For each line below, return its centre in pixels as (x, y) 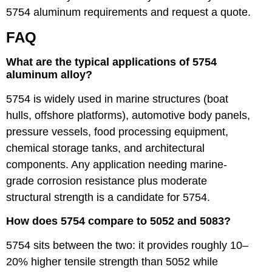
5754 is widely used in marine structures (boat (117, 99)
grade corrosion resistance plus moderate (107, 181)
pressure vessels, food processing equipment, (117, 132)
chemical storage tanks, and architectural (105, 148)
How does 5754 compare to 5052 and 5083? (118, 221)
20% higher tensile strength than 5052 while (112, 261)
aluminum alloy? (49, 75)
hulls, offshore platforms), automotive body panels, (128, 116)
